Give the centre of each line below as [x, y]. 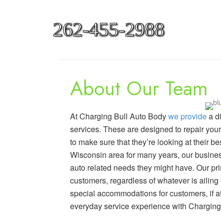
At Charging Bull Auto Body [119, 116]
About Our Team [139, 88]
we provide [187, 116]
